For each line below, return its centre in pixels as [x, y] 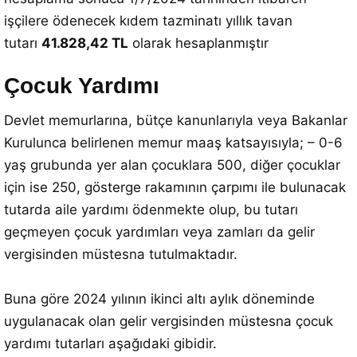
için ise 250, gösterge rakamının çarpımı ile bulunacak [175, 187]
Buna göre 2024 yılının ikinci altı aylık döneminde [159, 299]
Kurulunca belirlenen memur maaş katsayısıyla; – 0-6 [173, 143]
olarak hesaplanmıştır [198, 43]
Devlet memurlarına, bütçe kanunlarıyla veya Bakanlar [176, 120]
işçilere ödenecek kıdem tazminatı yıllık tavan [148, 21]
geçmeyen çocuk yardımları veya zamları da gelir [159, 232]
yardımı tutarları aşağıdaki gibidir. [110, 343]
